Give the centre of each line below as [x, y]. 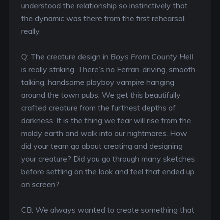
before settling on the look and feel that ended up [108, 171]
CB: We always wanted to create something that [108, 210]
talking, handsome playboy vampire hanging [97, 82]
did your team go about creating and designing [102, 146]
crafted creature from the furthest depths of [98, 108]
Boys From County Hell [152, 56]
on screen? [40, 184]
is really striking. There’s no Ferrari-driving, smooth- [110, 69]
